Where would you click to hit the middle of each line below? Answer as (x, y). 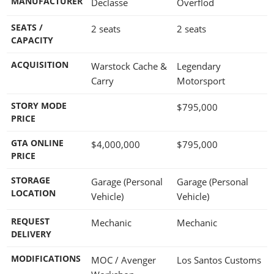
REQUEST (30, 221)
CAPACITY (32, 40)
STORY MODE (39, 106)
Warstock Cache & (129, 66)
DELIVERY (31, 234)
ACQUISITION (40, 65)
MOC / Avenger (124, 260)
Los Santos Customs (219, 260)
